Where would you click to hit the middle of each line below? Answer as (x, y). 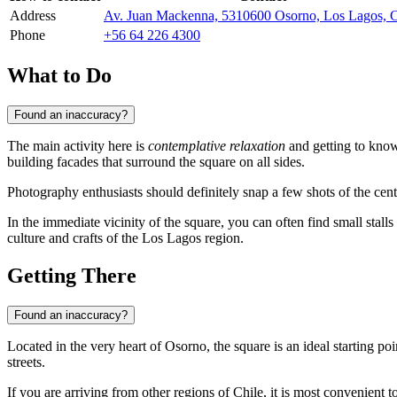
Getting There (72, 275)
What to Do (59, 75)
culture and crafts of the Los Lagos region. (125, 237)
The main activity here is (78, 145)
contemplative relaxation (217, 145)
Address (33, 16)
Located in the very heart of (86, 346)
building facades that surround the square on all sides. (156, 161)
